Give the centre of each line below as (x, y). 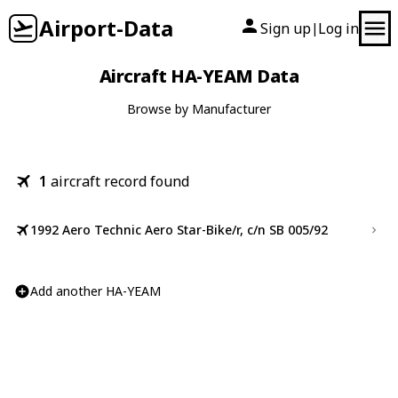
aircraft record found (120, 181)
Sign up (286, 28)
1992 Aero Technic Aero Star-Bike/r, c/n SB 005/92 (179, 230)
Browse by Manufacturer (199, 109)
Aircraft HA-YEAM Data (199, 76)
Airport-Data (106, 28)
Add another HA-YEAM (96, 291)
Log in (338, 28)
